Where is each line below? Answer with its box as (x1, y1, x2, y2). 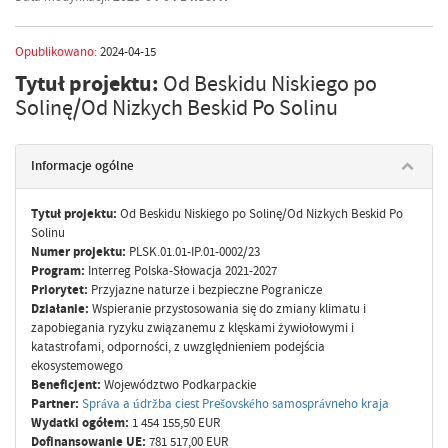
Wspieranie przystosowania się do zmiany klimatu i (92, 299, 366, 317)
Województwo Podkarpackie (104, 375, 256, 393)
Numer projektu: (31, 242, 126, 260)
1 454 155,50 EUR (129, 413, 220, 431)
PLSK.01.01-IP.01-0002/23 (126, 242, 260, 260)
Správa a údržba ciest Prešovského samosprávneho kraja (82, 394, 389, 412)
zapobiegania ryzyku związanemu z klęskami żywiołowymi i (31, 318, 354, 336)
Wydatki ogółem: (31, 413, 129, 431)
